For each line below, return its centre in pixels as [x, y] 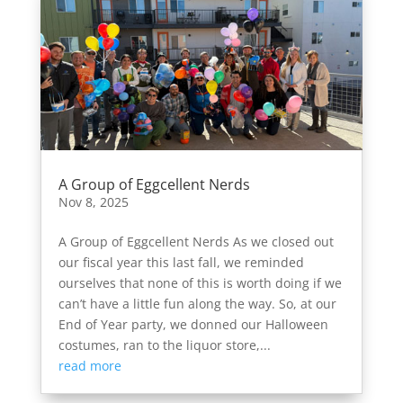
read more [90, 366]
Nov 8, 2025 [93, 202]
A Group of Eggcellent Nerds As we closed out [196, 242]
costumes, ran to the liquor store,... [164, 345]
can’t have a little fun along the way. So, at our [197, 304]
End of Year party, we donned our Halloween [193, 325]
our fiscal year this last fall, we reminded [181, 263]
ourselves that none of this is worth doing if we [200, 283]
